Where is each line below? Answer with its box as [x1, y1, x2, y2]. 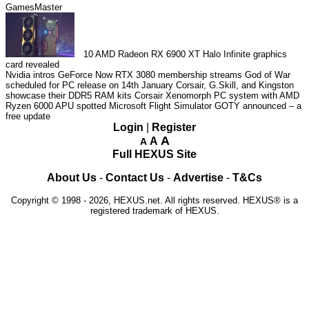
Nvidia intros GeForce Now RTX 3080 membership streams [6, 70, 242, 81]
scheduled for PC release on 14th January [6, 80, 173, 91]
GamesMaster [6, 2, 62, 13]
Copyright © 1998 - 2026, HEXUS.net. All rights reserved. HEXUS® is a [11, 195, 298, 206]
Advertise [173, 172, 223, 184]
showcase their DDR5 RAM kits [6, 90, 132, 101]
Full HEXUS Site [112, 148, 197, 161]
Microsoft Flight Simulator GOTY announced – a [109, 101, 301, 112]
